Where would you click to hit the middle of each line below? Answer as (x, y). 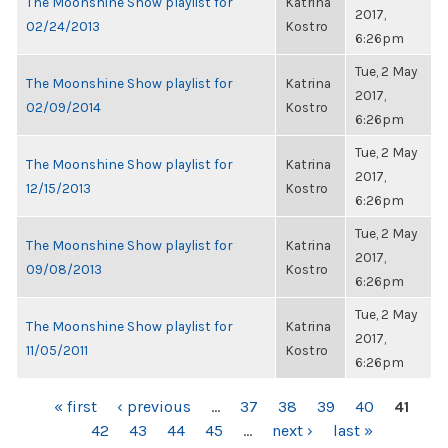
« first (75, 406)
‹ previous (154, 406)
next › (292, 430)
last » (352, 430)
